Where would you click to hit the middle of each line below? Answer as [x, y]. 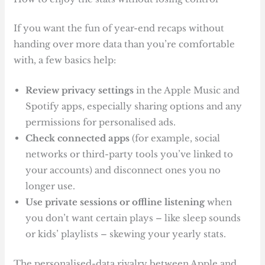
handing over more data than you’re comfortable [125, 44]
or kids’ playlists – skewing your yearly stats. [126, 234]
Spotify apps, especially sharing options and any [134, 106]
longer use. [51, 186]
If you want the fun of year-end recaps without [119, 28]
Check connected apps [78, 138]
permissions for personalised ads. [101, 122]
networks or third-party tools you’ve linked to [130, 154]
